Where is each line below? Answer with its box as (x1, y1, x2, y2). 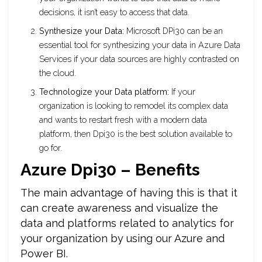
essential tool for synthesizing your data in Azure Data (39, 39, 240, 50)
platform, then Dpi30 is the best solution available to (39, 128, 232, 139)
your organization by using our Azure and (20, 232, 225, 244)
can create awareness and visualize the (20, 201, 218, 214)
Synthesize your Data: (39, 25, 124, 36)
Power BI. (20, 247, 68, 260)
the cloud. (39, 67, 76, 78)
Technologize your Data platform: (39, 86, 169, 96)
